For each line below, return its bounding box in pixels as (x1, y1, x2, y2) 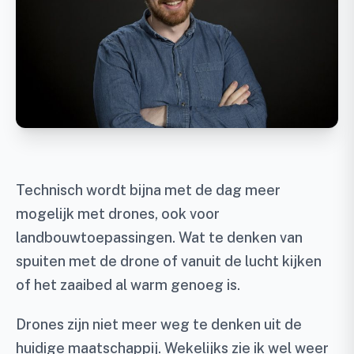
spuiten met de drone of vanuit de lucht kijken (16, 252, 322, 269)
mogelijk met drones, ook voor (16, 205, 220, 222)
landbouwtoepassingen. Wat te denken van (16, 228, 303, 246)
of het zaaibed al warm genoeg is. (16, 276, 240, 293)
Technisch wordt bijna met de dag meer (16, 181, 281, 198)
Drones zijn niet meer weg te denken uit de (16, 315, 302, 333)
